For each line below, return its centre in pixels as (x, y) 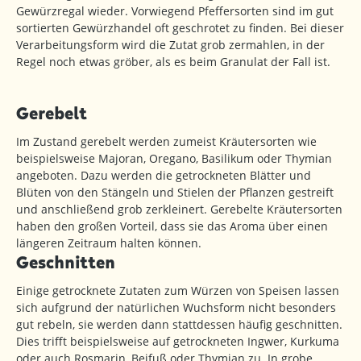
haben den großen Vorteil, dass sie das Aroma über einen (172, 226)
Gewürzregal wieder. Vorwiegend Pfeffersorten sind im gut (175, 10)
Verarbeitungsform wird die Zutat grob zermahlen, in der (170, 44)
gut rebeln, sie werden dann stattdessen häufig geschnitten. (179, 324)
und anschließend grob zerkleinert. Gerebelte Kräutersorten (179, 209)
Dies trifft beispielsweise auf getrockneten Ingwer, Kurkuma (178, 341)
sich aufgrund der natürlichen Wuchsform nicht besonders (176, 307)
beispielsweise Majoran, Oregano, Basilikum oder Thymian (174, 158)
